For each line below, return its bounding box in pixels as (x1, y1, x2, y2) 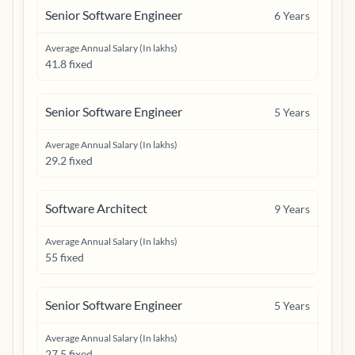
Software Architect (45, 200, 147, 216)
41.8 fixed (45, 57, 93, 71)
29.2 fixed (45, 154, 93, 167)
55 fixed (45, 250, 84, 264)
